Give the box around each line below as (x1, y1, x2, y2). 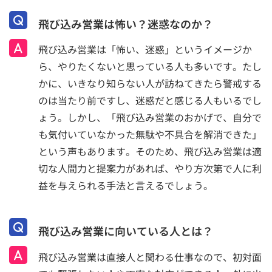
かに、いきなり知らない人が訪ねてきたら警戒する (38, 76, 262, 91)
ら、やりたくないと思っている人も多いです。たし (38, 59, 262, 74)
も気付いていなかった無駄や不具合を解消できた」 (38, 127, 262, 142)
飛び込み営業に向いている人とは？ (38, 223, 213, 239)
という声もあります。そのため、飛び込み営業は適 (38, 144, 262, 159)
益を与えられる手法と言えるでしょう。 (38, 178, 213, 193)
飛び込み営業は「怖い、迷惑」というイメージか (38, 42, 252, 57)
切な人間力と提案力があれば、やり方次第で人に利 (38, 161, 262, 176)
